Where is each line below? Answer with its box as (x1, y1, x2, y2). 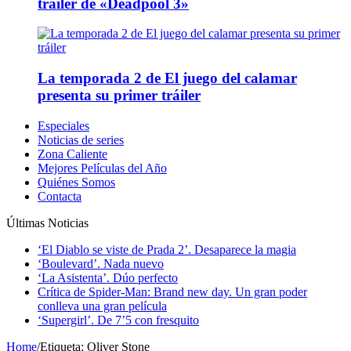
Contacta (38, 189, 81, 203)
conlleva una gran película (38, 299, 167, 313)
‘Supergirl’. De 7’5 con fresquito (38, 313, 199, 327)
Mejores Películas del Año (38, 161, 167, 175)
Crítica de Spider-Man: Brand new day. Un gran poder (38, 284, 307, 299)
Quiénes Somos (38, 175, 115, 189)
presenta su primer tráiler (38, 86, 201, 103)
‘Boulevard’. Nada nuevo (38, 256, 164, 270)
